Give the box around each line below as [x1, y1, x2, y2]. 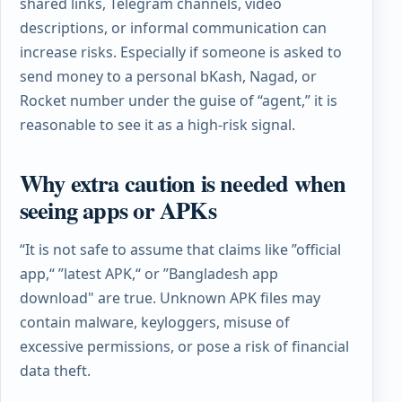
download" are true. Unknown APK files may [19, 287, 320, 308]
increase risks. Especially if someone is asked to [19, 41, 342, 62]
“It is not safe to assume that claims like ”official [19, 239, 341, 259]
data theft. [19, 360, 91, 380]
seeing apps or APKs [19, 191, 216, 227]
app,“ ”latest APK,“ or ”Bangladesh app [19, 263, 278, 284]
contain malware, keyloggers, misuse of [19, 311, 290, 332]
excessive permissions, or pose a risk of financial [19, 336, 349, 356]
